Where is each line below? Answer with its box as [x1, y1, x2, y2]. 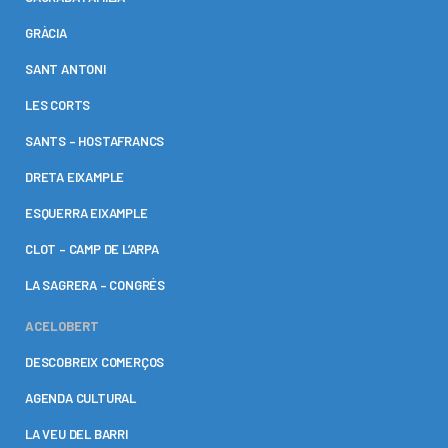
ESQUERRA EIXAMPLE [25, 205, 148, 222]
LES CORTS [25, 97, 91, 114]
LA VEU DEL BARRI [25, 426, 128, 443]
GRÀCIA [25, 25, 67, 42]
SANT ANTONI [25, 61, 106, 78]
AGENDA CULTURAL [25, 390, 136, 407]
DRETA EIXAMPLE [25, 169, 125, 186]
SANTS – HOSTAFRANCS [25, 133, 165, 150]
